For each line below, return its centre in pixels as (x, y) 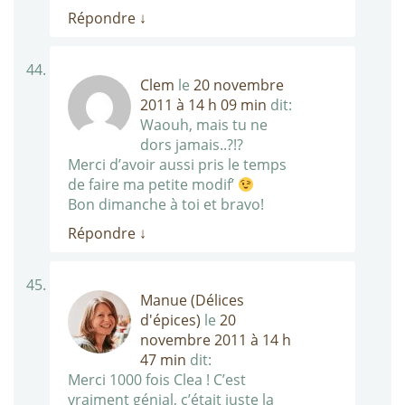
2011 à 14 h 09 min (203, 105)
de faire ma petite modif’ (153, 185)
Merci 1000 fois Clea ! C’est (157, 380)
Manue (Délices (192, 301)
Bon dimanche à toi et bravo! (166, 205)
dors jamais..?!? (192, 145)
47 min (163, 360)
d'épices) (170, 320)
